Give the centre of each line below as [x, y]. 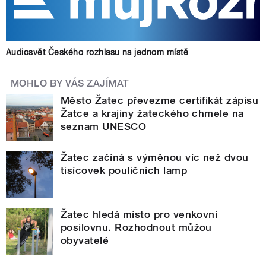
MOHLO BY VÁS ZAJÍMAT [70, 83]
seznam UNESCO [104, 126]
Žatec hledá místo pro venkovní [139, 214]
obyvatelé [85, 240]
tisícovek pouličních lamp [124, 170]
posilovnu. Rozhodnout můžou [136, 227]
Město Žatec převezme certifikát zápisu [160, 100]
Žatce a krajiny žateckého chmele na [152, 113]
